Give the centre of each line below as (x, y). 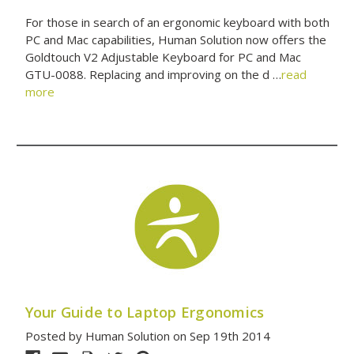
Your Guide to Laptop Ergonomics (145, 312)
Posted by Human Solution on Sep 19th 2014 (147, 336)
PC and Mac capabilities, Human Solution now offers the (175, 39)
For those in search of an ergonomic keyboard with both (177, 22)
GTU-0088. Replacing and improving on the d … (153, 74)
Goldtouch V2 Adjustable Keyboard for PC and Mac (163, 56)
